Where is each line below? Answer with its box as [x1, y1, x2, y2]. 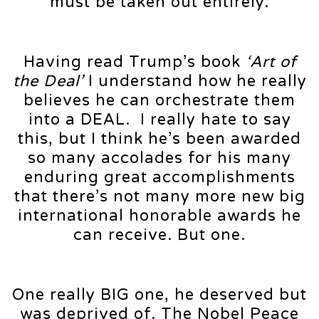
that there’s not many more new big [14, 187, 305, 206]
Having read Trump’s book [23, 53, 246, 72]
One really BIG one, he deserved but [12, 286, 307, 305]
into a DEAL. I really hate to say [28, 110, 291, 130]
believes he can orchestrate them [23, 91, 296, 110]
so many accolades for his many [28, 149, 291, 168]
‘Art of [245, 53, 296, 72]
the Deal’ [12, 72, 88, 91]
